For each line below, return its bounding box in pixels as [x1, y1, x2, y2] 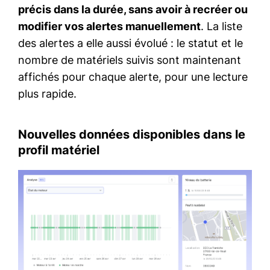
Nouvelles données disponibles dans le [18, 127, 245, 142]
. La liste [201, 20, 242, 33]
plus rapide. [18, 87, 77, 101]
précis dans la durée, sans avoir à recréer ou [18, 3, 248, 16]
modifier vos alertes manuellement [18, 20, 201, 33]
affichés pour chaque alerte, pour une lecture [18, 71, 248, 84]
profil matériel [18, 143, 99, 158]
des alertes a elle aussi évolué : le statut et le [18, 37, 243, 50]
